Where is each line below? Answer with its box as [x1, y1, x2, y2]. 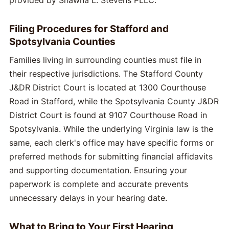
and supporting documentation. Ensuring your [9, 165, 187, 175]
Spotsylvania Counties [9, 35, 116, 48]
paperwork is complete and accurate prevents [9, 178, 188, 189]
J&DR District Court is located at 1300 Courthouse [9, 82, 206, 93]
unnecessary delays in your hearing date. [9, 192, 167, 203]
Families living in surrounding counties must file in [9, 54, 201, 65]
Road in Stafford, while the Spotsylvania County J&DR [9, 96, 219, 106]
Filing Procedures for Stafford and [9, 22, 169, 35]
